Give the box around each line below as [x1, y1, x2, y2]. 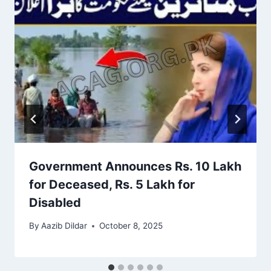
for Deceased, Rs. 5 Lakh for [29, 177, 195, 192]
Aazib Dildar [41, 221, 88, 231]
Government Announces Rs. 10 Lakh [29, 158, 241, 174]
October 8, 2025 [99, 221, 163, 231]
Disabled [29, 195, 81, 210]
